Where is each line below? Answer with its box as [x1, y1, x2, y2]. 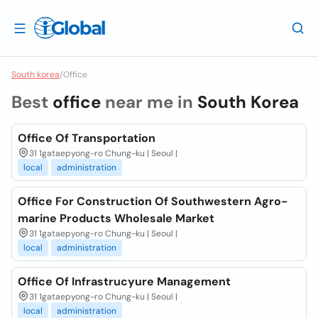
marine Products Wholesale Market [18, 211, 214, 226]
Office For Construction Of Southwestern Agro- [18, 194, 287, 209]
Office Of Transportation [18, 131, 155, 146]
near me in [101, 91, 197, 113]
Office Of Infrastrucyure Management [18, 274, 231, 289]
